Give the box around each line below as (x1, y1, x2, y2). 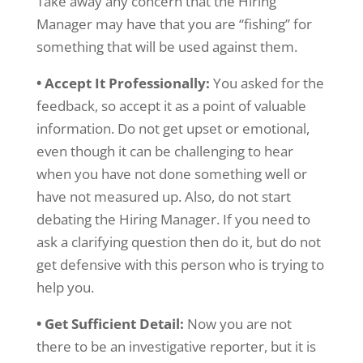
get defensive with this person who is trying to (36, 255, 324, 274)
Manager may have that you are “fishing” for (36, 15, 312, 33)
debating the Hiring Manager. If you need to (36, 210, 310, 228)
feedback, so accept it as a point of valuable (36, 96, 306, 115)
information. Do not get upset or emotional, (36, 119, 310, 138)
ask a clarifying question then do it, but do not (36, 233, 321, 251)
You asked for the (212, 74, 324, 92)
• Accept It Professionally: (36, 74, 213, 92)
